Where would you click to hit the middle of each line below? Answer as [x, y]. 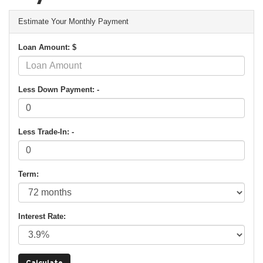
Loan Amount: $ [47, 47]
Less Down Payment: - [59, 89]
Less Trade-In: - [46, 131]
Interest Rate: [42, 216]
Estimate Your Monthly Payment [73, 21]
